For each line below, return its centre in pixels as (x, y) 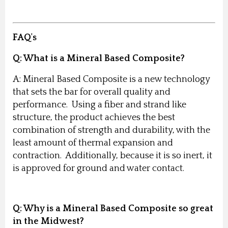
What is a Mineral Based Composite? (104, 58)
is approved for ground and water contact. (101, 168)
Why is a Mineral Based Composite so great (118, 208)
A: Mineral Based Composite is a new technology (111, 79)
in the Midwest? (48, 221)
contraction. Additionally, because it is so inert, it (112, 155)
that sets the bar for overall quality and (92, 92)
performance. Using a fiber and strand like (99, 105)
